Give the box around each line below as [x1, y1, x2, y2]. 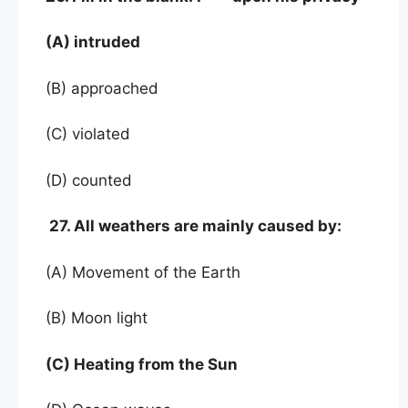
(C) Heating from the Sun [46, 354, 238, 373]
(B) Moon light [46, 309, 148, 327]
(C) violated [46, 125, 130, 143]
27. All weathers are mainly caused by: [46, 217, 342, 235]
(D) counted [46, 170, 132, 189]
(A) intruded [46, 33, 140, 51]
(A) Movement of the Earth [46, 262, 240, 281]
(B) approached [46, 78, 158, 97]
